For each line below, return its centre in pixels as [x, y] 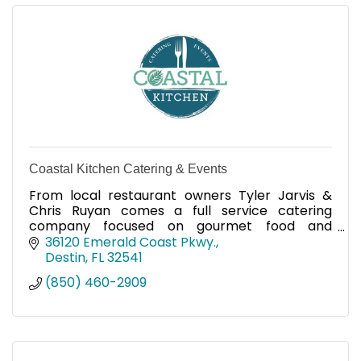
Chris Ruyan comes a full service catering [180, 210]
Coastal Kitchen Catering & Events [128, 168]
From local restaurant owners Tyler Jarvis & [180, 195]
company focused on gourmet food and [180, 226]
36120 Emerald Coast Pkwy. [131, 242]
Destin [65, 257]
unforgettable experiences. [116, 241]
